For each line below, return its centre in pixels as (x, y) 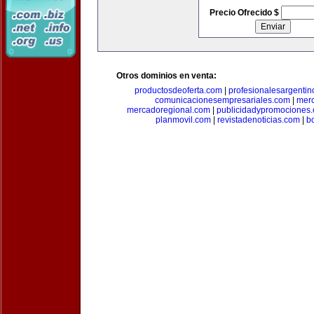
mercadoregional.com (169, 110)
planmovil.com (183, 120)
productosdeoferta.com (178, 90)
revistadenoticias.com (258, 120)
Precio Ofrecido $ (245, 13)
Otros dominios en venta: (166, 76)
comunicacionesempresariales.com (223, 100)
